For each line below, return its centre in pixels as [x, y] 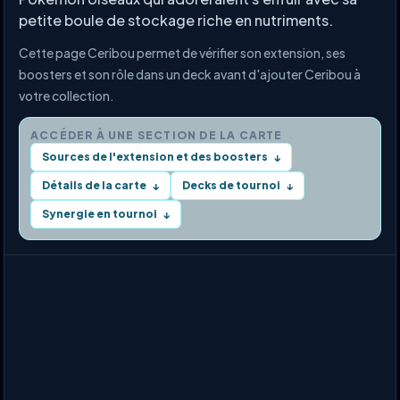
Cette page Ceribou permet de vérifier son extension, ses [182, 53]
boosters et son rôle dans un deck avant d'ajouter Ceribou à [190, 74]
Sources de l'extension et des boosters [155, 157]
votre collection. [67, 96]
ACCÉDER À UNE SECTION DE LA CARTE [157, 135]
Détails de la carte [94, 185]
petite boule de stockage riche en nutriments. [176, 20]
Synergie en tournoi [100, 214]
